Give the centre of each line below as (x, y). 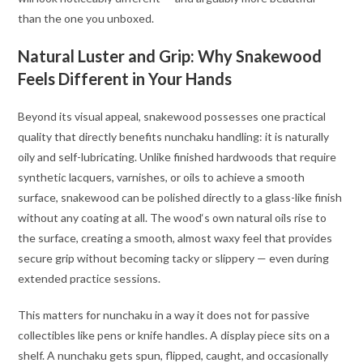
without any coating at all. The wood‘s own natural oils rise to (173, 218)
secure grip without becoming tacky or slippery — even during (174, 258)
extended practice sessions (88, 279)
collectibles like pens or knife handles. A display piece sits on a (174, 335)
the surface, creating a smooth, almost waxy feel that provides (175, 238)
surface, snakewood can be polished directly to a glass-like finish (180, 198)
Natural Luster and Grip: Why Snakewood (170, 56)
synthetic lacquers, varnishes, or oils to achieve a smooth (162, 177)
